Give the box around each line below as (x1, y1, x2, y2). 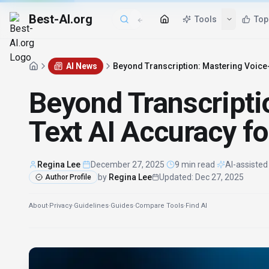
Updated (159, 172, 192, 182)
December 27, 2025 (91, 160, 165, 169)
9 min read (175, 160, 215, 169)
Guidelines (74, 202, 109, 210)
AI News (66, 61, 97, 71)
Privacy (49, 202, 72, 210)
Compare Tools (135, 202, 184, 210)
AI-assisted (225, 160, 268, 169)
